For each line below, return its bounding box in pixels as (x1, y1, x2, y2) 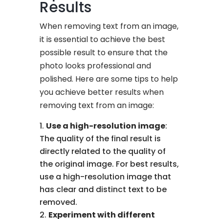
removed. (40, 196, 78, 208)
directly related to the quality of (40, 145, 166, 157)
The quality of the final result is (40, 132, 161, 144)
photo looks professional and (40, 60, 152, 71)
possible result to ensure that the (40, 46, 168, 58)
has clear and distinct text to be (40, 183, 167, 195)
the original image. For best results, (40, 158, 179, 170)
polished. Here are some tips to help (40, 73, 178, 85)
